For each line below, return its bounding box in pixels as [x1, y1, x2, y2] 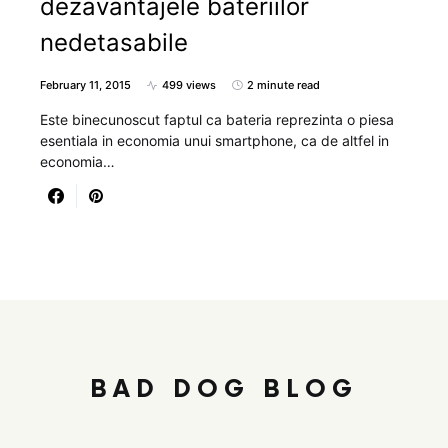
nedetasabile [40, 28, 188, 58]
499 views [162, 78, 216, 93]
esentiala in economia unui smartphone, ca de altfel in [40, 132, 389, 150]
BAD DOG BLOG [90, 375, 358, 405]
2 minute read [247, 78, 320, 93]
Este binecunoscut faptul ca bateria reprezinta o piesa [40, 111, 394, 129]
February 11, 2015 [40, 78, 131, 93]
